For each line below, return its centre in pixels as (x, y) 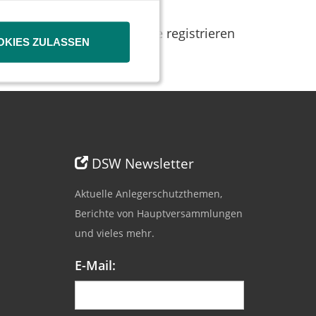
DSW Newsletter (143, 163)
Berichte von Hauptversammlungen (159, 213)
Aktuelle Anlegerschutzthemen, (148, 194)
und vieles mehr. (115, 233)
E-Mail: (95, 265)
